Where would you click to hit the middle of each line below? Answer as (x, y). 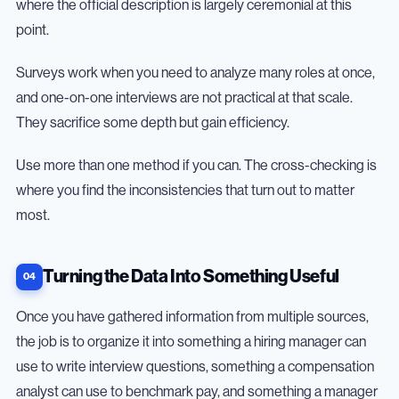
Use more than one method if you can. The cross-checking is (196, 165)
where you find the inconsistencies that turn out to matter (185, 190)
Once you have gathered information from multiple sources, (192, 317)
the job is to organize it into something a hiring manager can (191, 342)
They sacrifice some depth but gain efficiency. (153, 122)
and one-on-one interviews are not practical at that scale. (184, 98)
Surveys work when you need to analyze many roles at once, (195, 73)
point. (33, 30)
